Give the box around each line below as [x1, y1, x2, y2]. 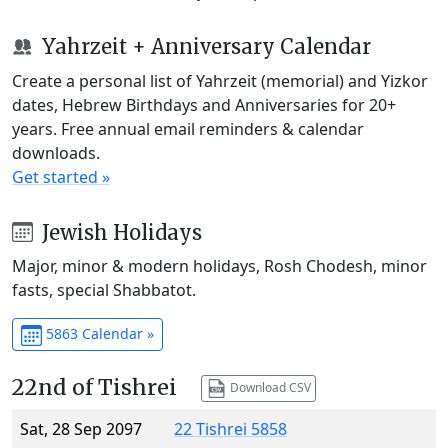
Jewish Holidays [36, 219, 202, 245]
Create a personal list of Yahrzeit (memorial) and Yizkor [12, 69, 428, 92]
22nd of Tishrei [12, 374, 177, 402]
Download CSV [226, 378, 311, 396]
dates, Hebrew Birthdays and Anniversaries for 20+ [12, 93, 396, 116]
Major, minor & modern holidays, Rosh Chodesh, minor [12, 255, 427, 278]
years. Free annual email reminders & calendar [12, 117, 364, 140]
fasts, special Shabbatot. [12, 279, 196, 302]
